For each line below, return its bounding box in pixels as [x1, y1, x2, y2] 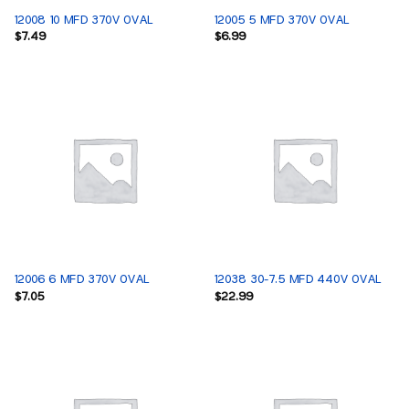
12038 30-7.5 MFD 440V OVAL [213, 273, 381, 287]
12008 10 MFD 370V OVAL [13, 13, 152, 26]
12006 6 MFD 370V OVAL [13, 273, 149, 287]
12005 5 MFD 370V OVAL [213, 13, 349, 26]
